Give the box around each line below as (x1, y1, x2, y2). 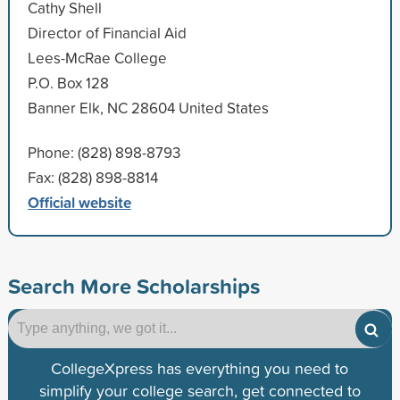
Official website (27, 190, 131, 213)
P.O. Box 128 (27, 71, 109, 93)
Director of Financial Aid (27, 21, 187, 43)
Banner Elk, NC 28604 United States (27, 96, 269, 118)
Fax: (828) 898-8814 (27, 166, 158, 187)
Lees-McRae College (27, 46, 167, 68)
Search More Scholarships (7, 270, 260, 301)
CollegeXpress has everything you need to (51, 356, 349, 379)
